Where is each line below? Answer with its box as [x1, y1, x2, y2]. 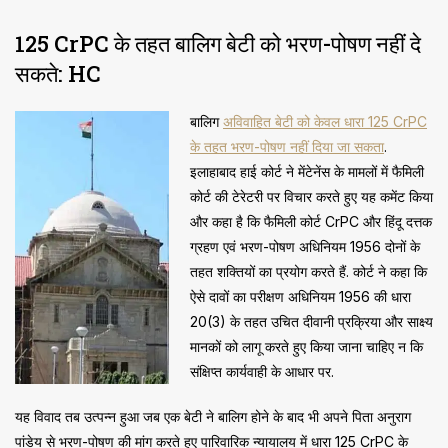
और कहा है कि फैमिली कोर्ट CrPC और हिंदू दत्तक [190, 213, 432, 231]
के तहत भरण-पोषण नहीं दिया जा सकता [190, 138, 384, 156]
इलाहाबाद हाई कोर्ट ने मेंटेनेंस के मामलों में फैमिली [190, 163, 424, 181]
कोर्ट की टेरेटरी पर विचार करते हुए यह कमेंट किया [190, 188, 433, 206]
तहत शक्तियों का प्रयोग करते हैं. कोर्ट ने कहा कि [190, 263, 427, 281]
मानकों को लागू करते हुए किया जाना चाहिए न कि [190, 338, 423, 356]
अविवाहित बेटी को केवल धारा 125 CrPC [223, 113, 427, 131]
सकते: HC [15, 59, 101, 89]
